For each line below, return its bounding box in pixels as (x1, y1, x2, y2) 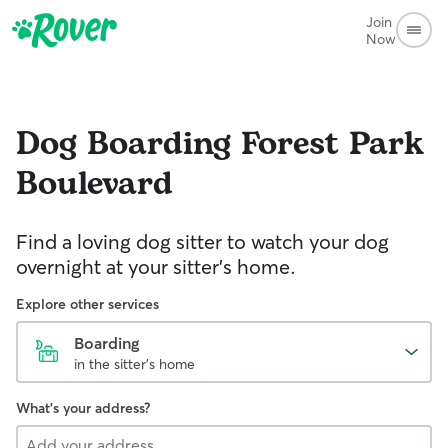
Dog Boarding (16, 120, 231, 169)
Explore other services (16, 295, 159, 313)
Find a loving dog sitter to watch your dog (16, 229, 389, 254)
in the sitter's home (74, 355, 195, 373)
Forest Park (241, 120, 424, 169)
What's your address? (16, 399, 150, 417)
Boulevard (16, 160, 173, 209)
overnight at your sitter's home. (16, 254, 296, 279)
